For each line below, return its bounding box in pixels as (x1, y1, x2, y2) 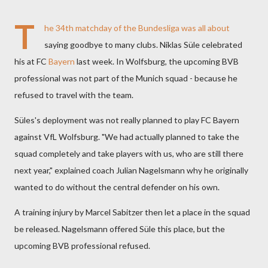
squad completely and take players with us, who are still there (14, 148, 243, 159)
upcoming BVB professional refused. (14, 240, 150, 251)
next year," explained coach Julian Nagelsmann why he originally (14, 165, 248, 175)
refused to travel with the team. (14, 90, 133, 100)
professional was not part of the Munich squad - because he (14, 73, 237, 83)
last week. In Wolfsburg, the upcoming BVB (75, 56, 239, 66)
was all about (179, 23, 230, 33)
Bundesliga (138, 23, 179, 33)
